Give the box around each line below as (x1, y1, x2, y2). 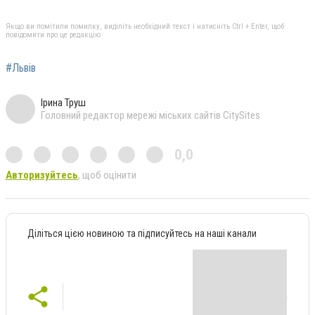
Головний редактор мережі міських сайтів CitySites (41, 108, 260, 122)
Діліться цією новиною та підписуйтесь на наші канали (27, 227, 257, 239)
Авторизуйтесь (6, 168, 78, 181)
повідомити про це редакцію (6, 30, 101, 39)
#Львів (6, 60, 36, 75)
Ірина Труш (41, 96, 86, 109)
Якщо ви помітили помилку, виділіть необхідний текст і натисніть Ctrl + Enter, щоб (6, 21, 284, 31)
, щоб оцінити (78, 168, 136, 181)
